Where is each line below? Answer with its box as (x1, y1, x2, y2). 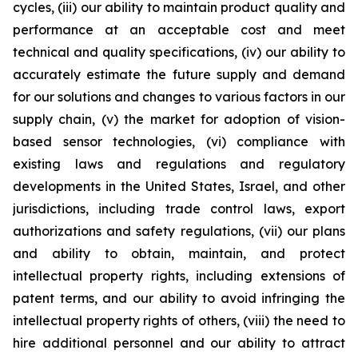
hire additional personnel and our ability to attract (13, 335, 345, 351)
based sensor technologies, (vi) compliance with (13, 133, 345, 149)
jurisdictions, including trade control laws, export (13, 201, 345, 217)
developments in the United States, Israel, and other (13, 178, 345, 194)
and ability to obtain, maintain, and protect (13, 245, 345, 261)
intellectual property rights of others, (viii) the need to (13, 312, 345, 328)
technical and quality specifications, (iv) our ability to (13, 44, 345, 60)
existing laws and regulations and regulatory (13, 156, 345, 172)
